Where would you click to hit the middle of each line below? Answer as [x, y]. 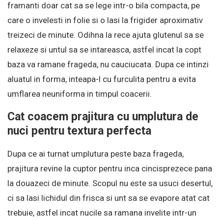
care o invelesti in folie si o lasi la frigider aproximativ [105, 20]
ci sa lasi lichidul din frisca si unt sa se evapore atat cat [109, 198]
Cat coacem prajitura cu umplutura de [103, 117]
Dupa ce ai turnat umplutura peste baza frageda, [96, 154]
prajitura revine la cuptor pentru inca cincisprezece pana [110, 169]
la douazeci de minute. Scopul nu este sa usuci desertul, [110, 183]
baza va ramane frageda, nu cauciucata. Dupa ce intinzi [108, 65]
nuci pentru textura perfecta [79, 131]
